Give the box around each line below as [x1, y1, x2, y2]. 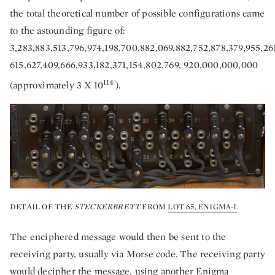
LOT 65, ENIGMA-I [168, 201, 237, 212]
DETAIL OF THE [10, 201, 74, 212]
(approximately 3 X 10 [10, 79, 104, 92]
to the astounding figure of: [10, 23, 125, 37]
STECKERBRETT [74, 201, 141, 212]
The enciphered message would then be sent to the [10, 230, 227, 244]
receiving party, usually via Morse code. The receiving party [10, 247, 266, 261]
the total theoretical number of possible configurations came [10, 6, 265, 20]
